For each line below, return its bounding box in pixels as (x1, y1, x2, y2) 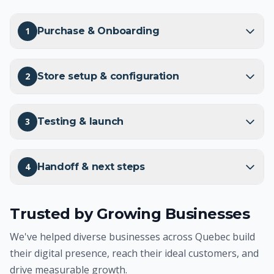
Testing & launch (37, 116, 124, 127)
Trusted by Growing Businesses (10, 205, 250, 223)
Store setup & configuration (37, 70, 179, 82)
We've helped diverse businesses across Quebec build (10, 230, 255, 243)
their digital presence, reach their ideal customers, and (10, 246, 259, 260)
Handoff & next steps (37, 161, 145, 172)
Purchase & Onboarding (37, 25, 160, 37)
